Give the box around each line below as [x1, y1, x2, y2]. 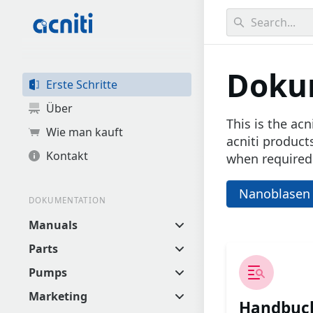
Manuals [29, 217, 78, 233]
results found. [233, 36, 310, 52]
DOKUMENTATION [29, 195, 106, 205]
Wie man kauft [46, 124, 123, 140]
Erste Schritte [46, 77, 117, 92]
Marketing [29, 289, 87, 304]
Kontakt [46, 148, 88, 163]
